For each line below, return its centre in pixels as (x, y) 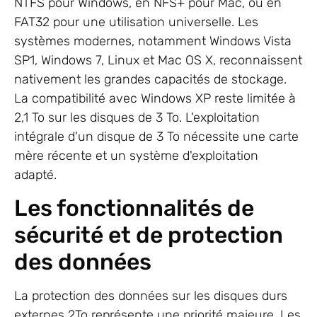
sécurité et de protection (149, 235)
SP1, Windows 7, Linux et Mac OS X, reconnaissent (158, 60)
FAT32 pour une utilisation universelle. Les (136, 22)
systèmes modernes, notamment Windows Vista (153, 41)
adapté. (35, 174)
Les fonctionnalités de (134, 208)
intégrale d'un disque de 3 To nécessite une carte (156, 136)
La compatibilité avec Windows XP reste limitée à (155, 98)
